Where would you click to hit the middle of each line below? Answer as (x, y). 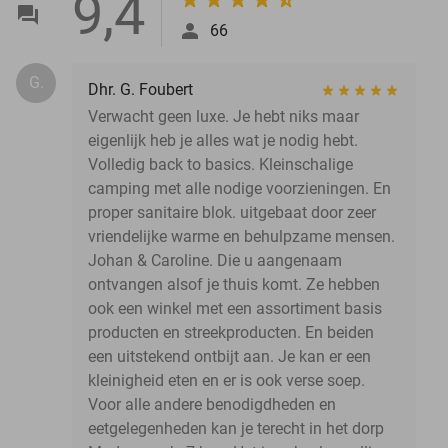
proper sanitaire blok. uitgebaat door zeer (232, 212)
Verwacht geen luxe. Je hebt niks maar (223, 116)
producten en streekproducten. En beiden (231, 332)
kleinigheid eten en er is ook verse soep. (226, 380)
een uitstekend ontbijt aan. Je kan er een (229, 356)
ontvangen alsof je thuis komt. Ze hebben (234, 284)
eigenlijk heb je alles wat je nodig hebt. (223, 140)
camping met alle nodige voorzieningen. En (239, 188)
